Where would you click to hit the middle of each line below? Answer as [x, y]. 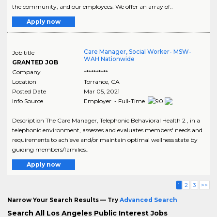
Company [26, 72]
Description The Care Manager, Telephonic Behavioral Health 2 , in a [106, 121]
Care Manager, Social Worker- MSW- [137, 51]
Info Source [28, 101]
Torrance [96, 81]
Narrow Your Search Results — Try [63, 200]
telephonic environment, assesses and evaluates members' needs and [107, 130]
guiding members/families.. [50, 150]
